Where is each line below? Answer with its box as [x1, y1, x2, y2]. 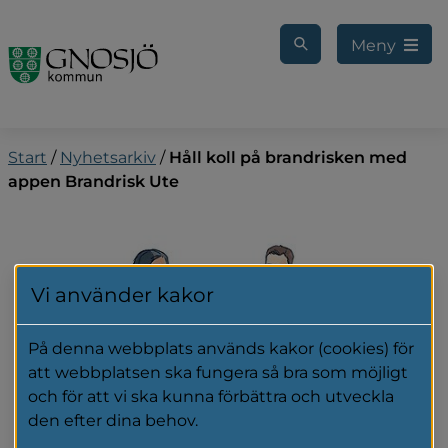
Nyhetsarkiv [60, 148, 156, 167]
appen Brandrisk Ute [8, 172, 179, 191]
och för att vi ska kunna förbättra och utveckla [28, 387, 394, 406]
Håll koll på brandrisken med [169, 148, 407, 167]
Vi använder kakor [31, 283, 214, 307]
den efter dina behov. [28, 411, 198, 430]
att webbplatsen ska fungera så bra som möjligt [28, 363, 408, 382]
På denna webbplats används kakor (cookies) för [28, 339, 414, 358]
